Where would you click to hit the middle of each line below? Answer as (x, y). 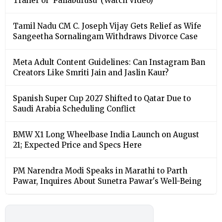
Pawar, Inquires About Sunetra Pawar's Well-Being (107, 181)
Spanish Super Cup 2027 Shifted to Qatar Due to (102, 98)
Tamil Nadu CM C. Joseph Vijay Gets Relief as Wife (107, 26)
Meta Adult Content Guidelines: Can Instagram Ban (109, 62)
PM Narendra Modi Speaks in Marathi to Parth (100, 170)
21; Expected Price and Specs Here (77, 145)
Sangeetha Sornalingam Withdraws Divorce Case (105, 36)
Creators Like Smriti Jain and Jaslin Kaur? (91, 72)
